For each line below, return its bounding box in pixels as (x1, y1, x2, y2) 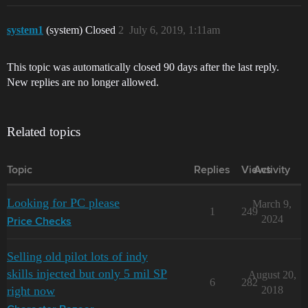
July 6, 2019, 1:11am (129, 24, 220, 36)
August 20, (247, 269, 296, 280)
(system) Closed (46, 24, 118, 36)
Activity (254, 165, 290, 176)
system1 (7, 24, 43, 36)
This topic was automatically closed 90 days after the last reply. (7, 61, 279, 73)
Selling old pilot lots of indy (7, 250, 148, 263)
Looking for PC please (7, 196, 120, 210)
